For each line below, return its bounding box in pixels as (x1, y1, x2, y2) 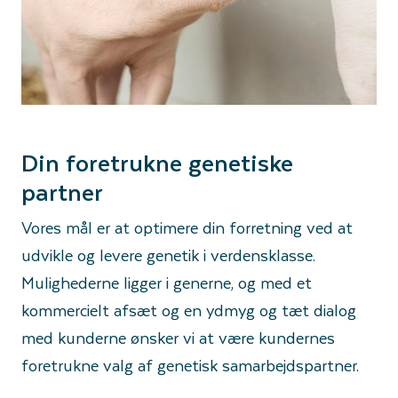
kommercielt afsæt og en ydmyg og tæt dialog (21, 297, 356, 323)
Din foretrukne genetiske (21, 143, 293, 182)
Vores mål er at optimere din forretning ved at (21, 214, 353, 241)
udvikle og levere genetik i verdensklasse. (21, 242, 315, 268)
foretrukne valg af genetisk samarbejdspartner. (21, 352, 359, 378)
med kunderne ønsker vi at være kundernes (21, 324, 335, 351)
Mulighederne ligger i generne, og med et (21, 269, 312, 296)
